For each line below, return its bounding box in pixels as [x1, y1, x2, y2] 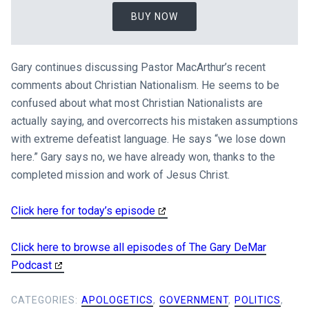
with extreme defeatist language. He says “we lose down [10, 132, 286, 146]
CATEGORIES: [10, 294, 81, 306]
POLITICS [234, 294, 281, 306]
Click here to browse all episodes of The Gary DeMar [10, 240, 266, 254]
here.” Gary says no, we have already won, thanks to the [10, 150, 275, 163]
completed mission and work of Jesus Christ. [10, 168, 230, 181]
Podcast [10, 258, 52, 272]
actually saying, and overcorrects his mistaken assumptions [10, 114, 298, 128]
